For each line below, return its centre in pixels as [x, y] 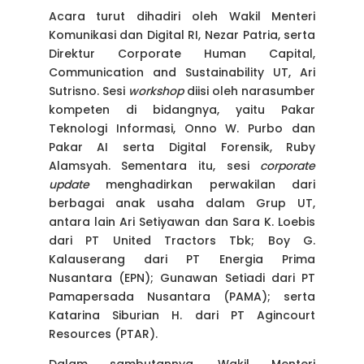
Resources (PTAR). [103, 334]
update [69, 185]
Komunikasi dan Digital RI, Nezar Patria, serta [182, 35]
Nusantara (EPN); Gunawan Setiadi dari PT [182, 278]
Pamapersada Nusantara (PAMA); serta [182, 297]
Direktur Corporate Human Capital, [182, 54]
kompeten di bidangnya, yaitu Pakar [182, 110]
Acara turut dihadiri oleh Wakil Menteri [182, 17]
